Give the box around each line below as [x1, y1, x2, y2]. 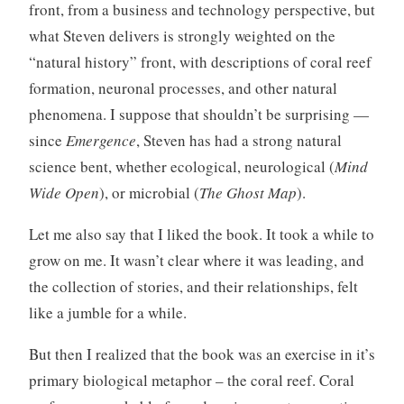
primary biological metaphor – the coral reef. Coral [28, 369, 354, 390]
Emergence [65, 129, 136, 151]
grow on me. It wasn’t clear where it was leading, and [28, 249, 364, 271]
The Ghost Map [198, 181, 297, 203]
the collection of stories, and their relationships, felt [28, 275, 358, 297]
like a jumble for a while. [28, 301, 187, 323]
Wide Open [28, 181, 99, 203]
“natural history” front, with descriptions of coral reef [28, 50, 372, 72]
